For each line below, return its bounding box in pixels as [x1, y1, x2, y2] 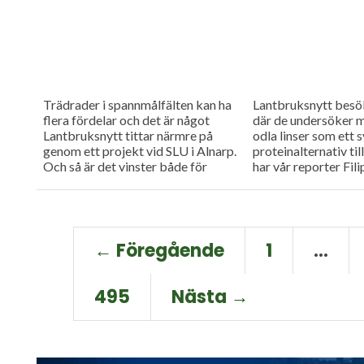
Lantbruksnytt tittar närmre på [42, 127, 213, 143]
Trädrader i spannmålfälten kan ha [42, 96, 232, 112]
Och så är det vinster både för [42, 158, 207, 174]
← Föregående [94, 238, 224, 264]
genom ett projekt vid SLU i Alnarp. [42, 142, 236, 158]
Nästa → [171, 284, 249, 310]
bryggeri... [42, 173, 99, 189]
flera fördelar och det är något [42, 111, 210, 128]
